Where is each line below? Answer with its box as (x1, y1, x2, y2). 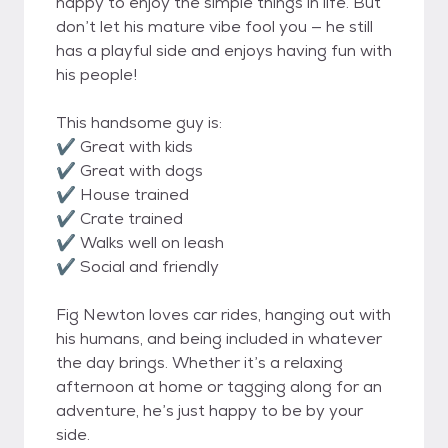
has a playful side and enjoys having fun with (56, 40, 392, 61)
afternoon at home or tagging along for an (56, 376, 382, 397)
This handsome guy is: (56, 112, 222, 133)
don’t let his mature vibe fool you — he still (56, 16, 373, 37)
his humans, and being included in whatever (56, 328, 382, 349)
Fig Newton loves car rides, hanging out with (56, 304, 391, 325)
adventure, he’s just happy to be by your (56, 400, 363, 421)
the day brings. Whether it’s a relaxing (56, 352, 343, 373)
